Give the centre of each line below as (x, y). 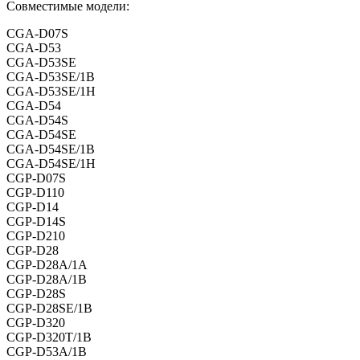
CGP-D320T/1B (49, 337)
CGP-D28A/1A (47, 265)
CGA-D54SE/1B (51, 149)
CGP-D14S (36, 222)
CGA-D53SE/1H (51, 92)
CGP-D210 (36, 236)
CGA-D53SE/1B (51, 77)
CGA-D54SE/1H (51, 164)
